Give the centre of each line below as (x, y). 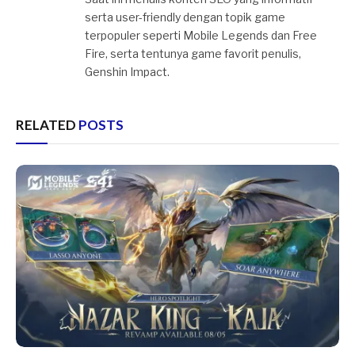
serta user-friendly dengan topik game (185, 17)
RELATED (47, 125)
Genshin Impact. (127, 72)
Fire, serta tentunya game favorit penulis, (193, 53)
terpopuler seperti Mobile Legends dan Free (201, 35)
